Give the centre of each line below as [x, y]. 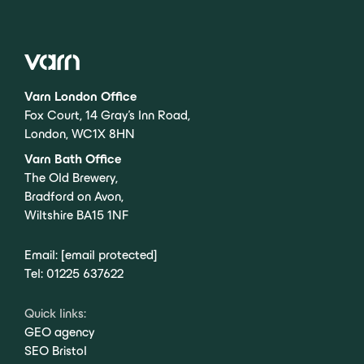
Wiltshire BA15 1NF [76, 215]
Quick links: [55, 314]
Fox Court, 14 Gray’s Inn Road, [107, 115]
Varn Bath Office [73, 159]
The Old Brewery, [71, 178]
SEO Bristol [56, 351]
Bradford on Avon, [74, 197]
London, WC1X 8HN [80, 134]
